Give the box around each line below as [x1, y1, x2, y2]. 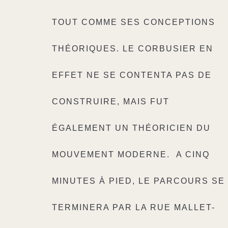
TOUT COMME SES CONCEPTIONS [52, 18, 215, 26]
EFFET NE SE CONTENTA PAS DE [52, 71, 212, 79]
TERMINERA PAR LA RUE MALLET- [52, 203, 215, 212]
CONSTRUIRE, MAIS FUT [52, 97, 169, 106]
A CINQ [176, 150, 210, 159]
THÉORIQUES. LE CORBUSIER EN [52, 44, 213, 53]
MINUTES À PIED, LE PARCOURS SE [52, 177, 225, 185]
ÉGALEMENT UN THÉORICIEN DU [52, 124, 211, 132]
